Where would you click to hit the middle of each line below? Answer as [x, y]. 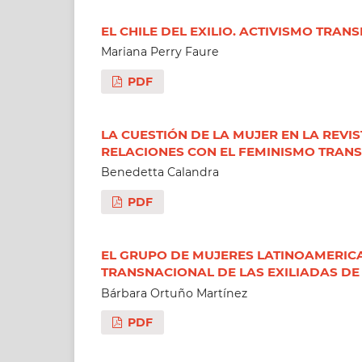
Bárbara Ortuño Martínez [174, 293]
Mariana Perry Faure [160, 52]
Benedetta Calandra [160, 173]
